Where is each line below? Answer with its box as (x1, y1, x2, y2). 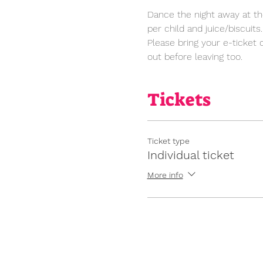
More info (147, 170, 183, 180)
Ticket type (147, 136, 190, 146)
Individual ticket (147, 148, 234, 163)
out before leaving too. (147, 51, 245, 63)
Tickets (147, 88, 211, 112)
